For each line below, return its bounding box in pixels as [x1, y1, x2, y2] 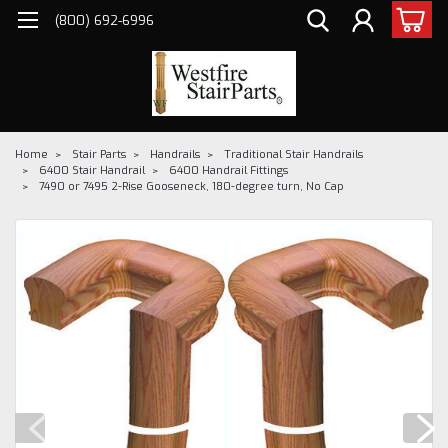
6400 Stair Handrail [39, 162, 145, 178]
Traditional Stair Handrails [224, 146, 363, 162]
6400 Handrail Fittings [169, 162, 288, 178]
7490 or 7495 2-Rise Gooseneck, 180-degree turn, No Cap [39, 178, 344, 194]
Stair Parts [72, 146, 126, 162]
